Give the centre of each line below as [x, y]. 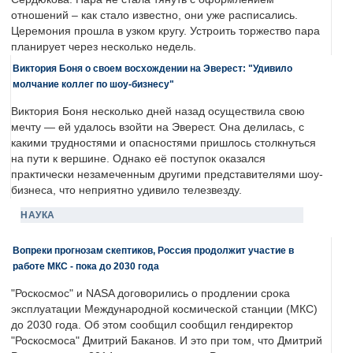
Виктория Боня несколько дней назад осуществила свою [158, 112]
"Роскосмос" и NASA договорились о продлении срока [150, 294]
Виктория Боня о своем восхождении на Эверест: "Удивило [152, 69]
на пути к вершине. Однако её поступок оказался [138, 159]
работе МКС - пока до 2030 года [86, 266]
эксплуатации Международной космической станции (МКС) [164, 310]
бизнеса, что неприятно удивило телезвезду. [126, 191]
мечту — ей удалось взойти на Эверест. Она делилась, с [158, 128]
